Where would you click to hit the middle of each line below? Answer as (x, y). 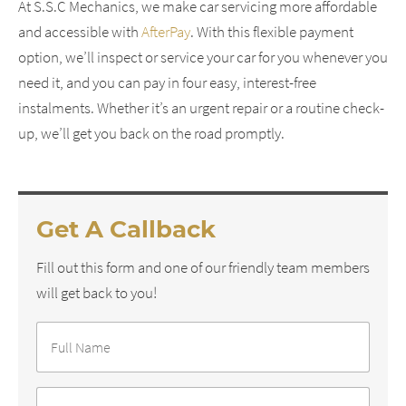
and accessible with (80, 31)
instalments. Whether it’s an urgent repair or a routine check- (201, 107)
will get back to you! (97, 292)
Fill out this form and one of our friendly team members (203, 267)
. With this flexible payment (272, 31)
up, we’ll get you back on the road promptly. (151, 133)
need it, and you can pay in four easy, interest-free (167, 82)
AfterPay (166, 31)
